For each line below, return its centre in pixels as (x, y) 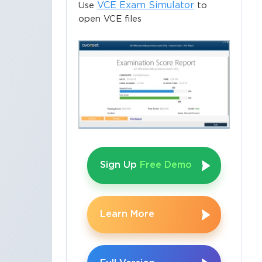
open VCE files (110, 19)
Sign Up (120, 166)
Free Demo (166, 166)
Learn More (127, 215)
